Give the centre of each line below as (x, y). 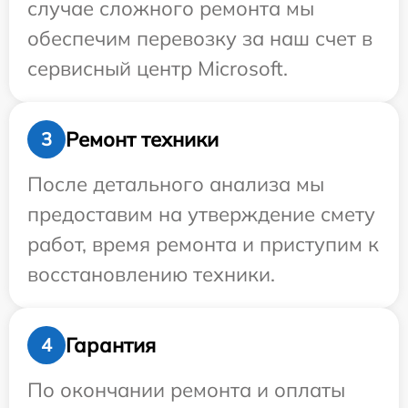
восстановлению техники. (151, 275)
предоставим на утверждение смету (201, 214)
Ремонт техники (142, 139)
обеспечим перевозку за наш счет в (200, 39)
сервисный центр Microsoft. (158, 69)
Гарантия (111, 345)
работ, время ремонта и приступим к (203, 245)
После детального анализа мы (176, 184)
